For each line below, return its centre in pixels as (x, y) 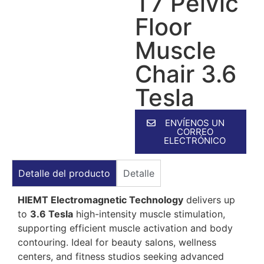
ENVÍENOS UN (195, 123)
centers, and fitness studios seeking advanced (121, 256)
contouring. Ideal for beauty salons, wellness (117, 242)
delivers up (209, 199)
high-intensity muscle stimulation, (149, 214)
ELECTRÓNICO (195, 140)
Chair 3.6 (185, 74)
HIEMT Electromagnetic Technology (100, 199)
